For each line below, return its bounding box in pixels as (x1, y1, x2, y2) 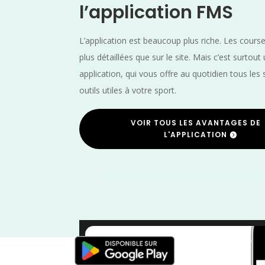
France (201, 231, 227, 243)
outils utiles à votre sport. (79, 85, 177, 96)
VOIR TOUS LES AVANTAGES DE (130, 117, 261, 128)
